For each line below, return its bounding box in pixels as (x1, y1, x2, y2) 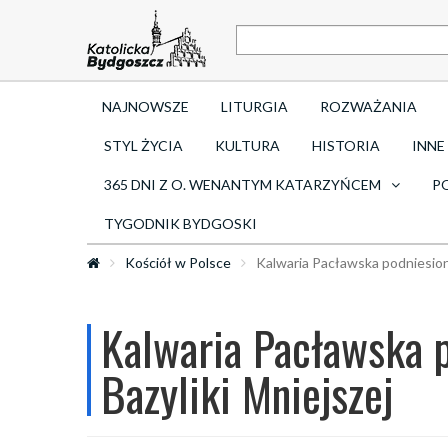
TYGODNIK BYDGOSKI (104, 215, 257, 232)
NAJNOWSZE (102, 98, 189, 115)
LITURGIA (221, 98, 288, 115)
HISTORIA (312, 137, 380, 154)
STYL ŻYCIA (104, 137, 183, 154)
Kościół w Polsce (125, 254, 231, 271)
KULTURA (215, 137, 280, 154)
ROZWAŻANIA (320, 98, 417, 115)
